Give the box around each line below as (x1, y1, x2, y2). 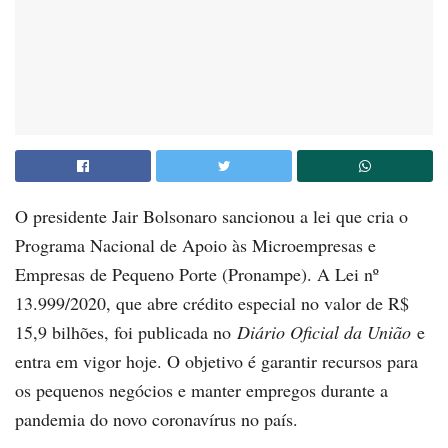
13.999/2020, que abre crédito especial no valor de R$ (15, 290, 409, 315)
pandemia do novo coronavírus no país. (15, 406, 298, 431)
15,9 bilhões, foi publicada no (15, 319, 237, 344)
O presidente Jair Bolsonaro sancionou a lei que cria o (15, 203, 408, 228)
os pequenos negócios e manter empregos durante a (15, 377, 388, 402)
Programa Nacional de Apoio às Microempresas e (15, 232, 376, 257)
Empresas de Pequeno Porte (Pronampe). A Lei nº (15, 261, 379, 286)
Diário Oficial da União (237, 319, 411, 344)
